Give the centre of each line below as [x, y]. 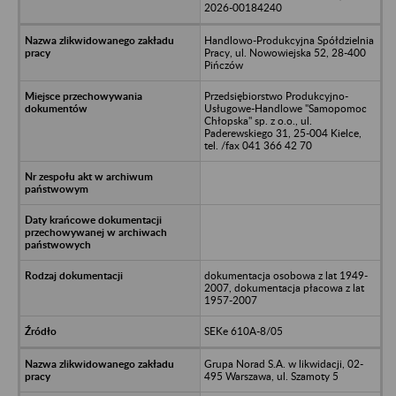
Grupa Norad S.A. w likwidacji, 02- [283, 363]
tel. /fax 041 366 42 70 [258, 145]
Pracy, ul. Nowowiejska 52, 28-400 [285, 52]
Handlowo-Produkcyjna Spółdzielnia [289, 40]
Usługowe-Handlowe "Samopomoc [285, 108]
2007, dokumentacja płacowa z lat [284, 287]
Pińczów [223, 65]
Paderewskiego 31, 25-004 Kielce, [282, 133]
